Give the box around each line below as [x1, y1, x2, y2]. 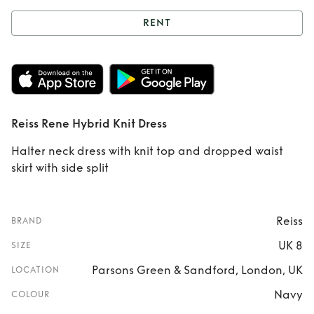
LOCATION [11, 265, 60, 275]
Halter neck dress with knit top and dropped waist [11, 144, 283, 158]
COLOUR [11, 289, 50, 299]
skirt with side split [11, 161, 109, 175]
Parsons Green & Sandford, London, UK [92, 263, 303, 277]
